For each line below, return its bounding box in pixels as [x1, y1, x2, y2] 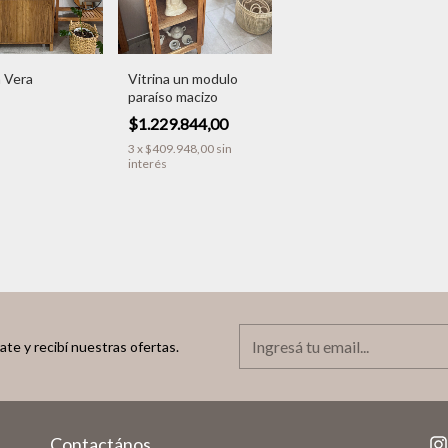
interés [128, 156, 167, 172]
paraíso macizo [128, 88, 218, 106]
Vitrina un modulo [128, 70, 238, 88]
